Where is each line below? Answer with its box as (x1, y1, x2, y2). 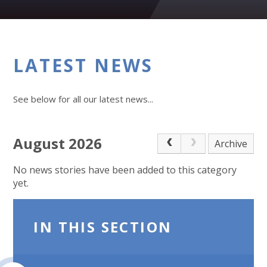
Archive (215, 137, 247, 150)
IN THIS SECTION (33, 216, 172, 237)
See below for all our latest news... (13, 93, 154, 105)
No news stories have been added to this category (13, 163, 237, 176)
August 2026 (13, 133, 103, 153)
